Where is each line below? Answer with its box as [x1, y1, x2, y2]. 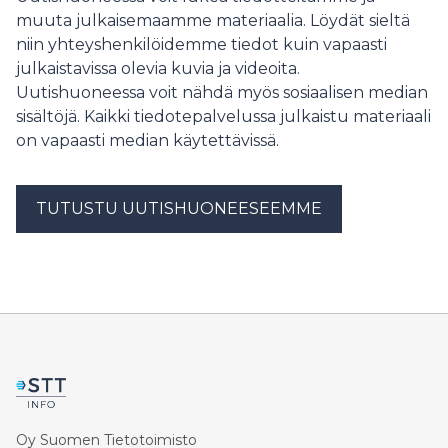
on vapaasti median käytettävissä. [16, 131, 279, 151]
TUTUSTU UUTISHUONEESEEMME [36, 199, 322, 219]
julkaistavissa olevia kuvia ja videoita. [16, 59, 300, 79]
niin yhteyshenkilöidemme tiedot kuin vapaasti [16, 35, 387, 55]
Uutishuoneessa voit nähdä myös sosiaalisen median [16, 83, 428, 103]
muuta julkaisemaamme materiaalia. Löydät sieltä [16, 11, 410, 31]
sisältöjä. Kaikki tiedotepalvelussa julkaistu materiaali [16, 107, 431, 127]
